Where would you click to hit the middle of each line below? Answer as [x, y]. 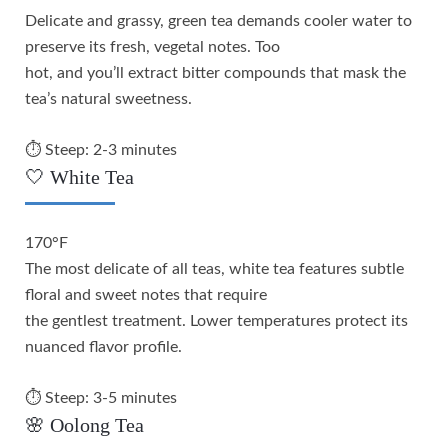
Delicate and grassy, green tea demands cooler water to [218, 20]
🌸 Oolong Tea [84, 424]
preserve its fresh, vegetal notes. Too [152, 46]
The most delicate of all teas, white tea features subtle [214, 268]
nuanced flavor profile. [103, 346]
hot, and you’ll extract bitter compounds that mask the [215, 72]
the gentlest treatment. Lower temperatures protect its [216, 320]
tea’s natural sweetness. [108, 98]
